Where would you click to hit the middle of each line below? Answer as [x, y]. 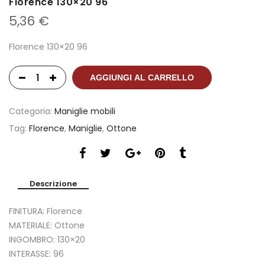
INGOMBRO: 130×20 [47, 239]
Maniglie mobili [85, 111]
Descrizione [53, 183]
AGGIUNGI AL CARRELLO [142, 77]
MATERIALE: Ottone [47, 225]
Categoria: [32, 111]
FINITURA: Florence [46, 211]
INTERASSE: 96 [36, 253]
